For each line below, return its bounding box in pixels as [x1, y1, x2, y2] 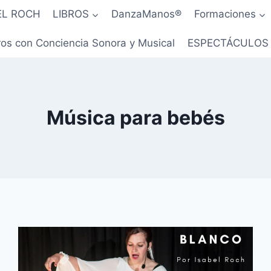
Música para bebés [46, 105, 225, 129]
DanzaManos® [111, 8, 182, 21]
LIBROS [52, 8, 89, 21]
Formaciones [194, 8, 256, 21]
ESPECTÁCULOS [187, 36, 269, 49]
